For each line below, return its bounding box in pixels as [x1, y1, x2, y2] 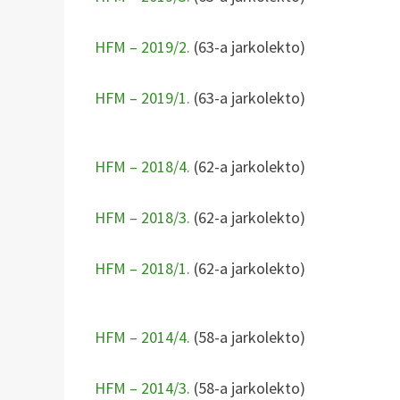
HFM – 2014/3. [95, 377, 191, 398]
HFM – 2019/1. [95, 87, 191, 108]
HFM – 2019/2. [95, 36, 191, 57]
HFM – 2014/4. [95, 326, 191, 347]
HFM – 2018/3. [95, 206, 191, 228]
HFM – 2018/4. [95, 155, 191, 177]
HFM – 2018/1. [95, 257, 191, 279]
